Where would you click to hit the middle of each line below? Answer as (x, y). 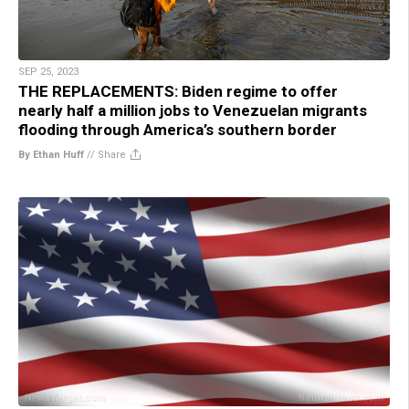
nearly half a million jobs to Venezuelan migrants (193, 110)
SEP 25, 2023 (48, 71)
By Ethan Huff (51, 154)
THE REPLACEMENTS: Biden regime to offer (178, 91)
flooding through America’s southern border (178, 129)
